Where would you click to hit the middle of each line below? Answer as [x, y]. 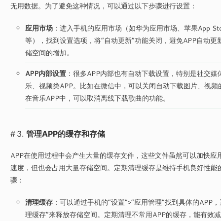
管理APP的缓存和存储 [65, 134]
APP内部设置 [45, 73]
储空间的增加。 [49, 53]
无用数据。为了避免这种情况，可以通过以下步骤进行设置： [103, 6]
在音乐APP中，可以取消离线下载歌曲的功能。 [97, 98]
